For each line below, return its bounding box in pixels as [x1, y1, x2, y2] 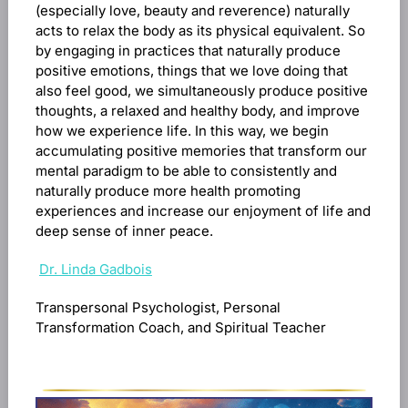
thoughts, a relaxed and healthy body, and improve [35, 102, 360, 119]
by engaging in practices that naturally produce [35, 42, 341, 59]
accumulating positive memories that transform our [35, 142, 367, 159]
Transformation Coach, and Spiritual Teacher [35, 319, 326, 336]
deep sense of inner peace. [35, 222, 213, 240]
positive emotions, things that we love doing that [35, 62, 348, 79]
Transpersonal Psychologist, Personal [35, 299, 280, 316]
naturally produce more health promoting [35, 182, 301, 199]
